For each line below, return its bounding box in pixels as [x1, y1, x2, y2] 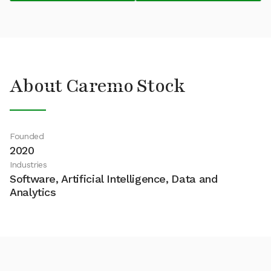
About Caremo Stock [10, 74, 186, 99]
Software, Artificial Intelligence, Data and [10, 172, 218, 185]
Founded [10, 131, 44, 141]
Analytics [10, 186, 56, 198]
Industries [10, 160, 47, 169]
